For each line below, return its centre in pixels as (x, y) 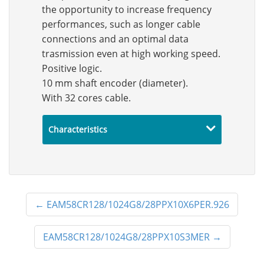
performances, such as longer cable (121, 24)
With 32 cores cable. (86, 98)
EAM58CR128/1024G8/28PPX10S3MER (126, 237)
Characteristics (78, 129)
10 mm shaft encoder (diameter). (115, 83)
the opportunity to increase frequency (127, 9)
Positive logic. (72, 68)
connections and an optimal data (115, 39)
